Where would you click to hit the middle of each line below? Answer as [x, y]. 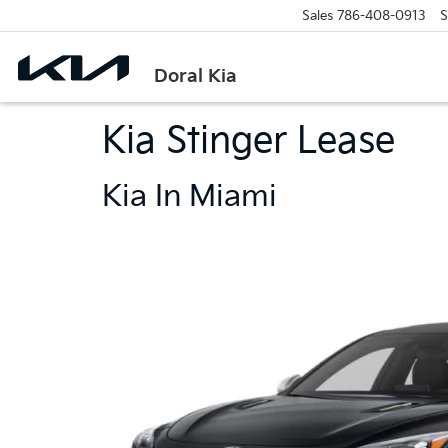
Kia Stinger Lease [248, 141]
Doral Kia [196, 76]
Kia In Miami [189, 197]
